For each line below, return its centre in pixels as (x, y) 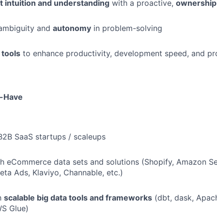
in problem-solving (127, 28)
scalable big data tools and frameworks (78, 198)
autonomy (72, 28)
